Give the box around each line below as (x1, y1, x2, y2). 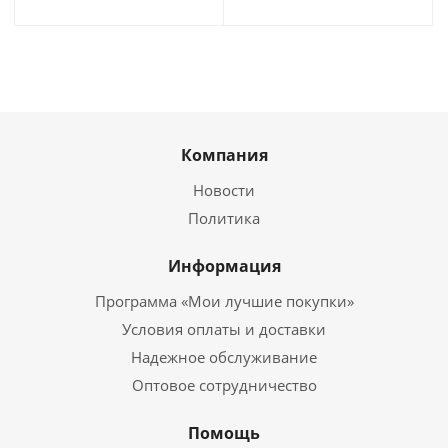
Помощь (188, 422, 260, 444)
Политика (188, 208, 260, 228)
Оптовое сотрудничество (131, 375, 317, 395)
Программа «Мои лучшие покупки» (94, 291, 354, 311)
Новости (193, 180, 255, 200)
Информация (167, 255, 281, 277)
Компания (180, 144, 268, 166)
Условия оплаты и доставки (122, 319, 326, 339)
